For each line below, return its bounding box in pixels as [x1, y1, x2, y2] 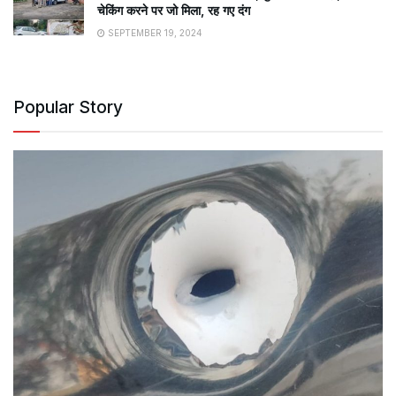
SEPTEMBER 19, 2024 [105, 27, 202, 38]
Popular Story [13, 96, 123, 118]
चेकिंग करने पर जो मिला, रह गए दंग [97, 2, 250, 18]
